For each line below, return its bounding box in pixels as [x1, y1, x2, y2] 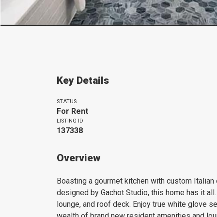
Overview [57, 152, 100, 164]
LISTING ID [57, 118, 83, 124]
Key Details [57, 75, 109, 86]
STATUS [57, 98, 77, 105]
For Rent [57, 107, 88, 116]
